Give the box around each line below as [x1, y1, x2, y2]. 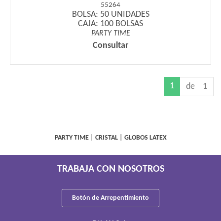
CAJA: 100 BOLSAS [78, 19, 143, 29]
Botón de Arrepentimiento [72, 194, 149, 202]
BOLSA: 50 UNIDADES [72, 9, 149, 19]
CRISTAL [95, 134, 118, 142]
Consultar [93, 40, 128, 50]
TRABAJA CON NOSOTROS [57, 164, 164, 174]
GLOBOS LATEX [124, 134, 167, 142]
